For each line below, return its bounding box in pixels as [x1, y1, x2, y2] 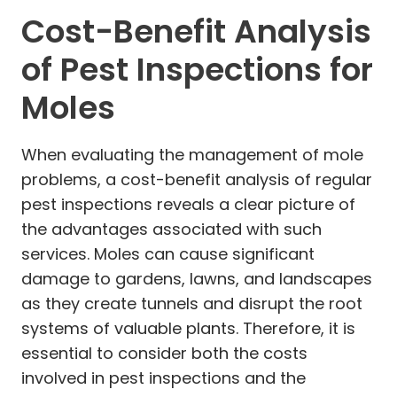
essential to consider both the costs [21, 341, 307, 364]
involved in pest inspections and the [21, 366, 306, 389]
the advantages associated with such [21, 217, 322, 240]
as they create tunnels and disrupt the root [21, 292, 362, 315]
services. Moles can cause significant [21, 242, 315, 265]
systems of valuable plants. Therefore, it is [21, 316, 355, 339]
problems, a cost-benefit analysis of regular [21, 167, 372, 191]
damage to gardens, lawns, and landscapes [21, 267, 372, 290]
